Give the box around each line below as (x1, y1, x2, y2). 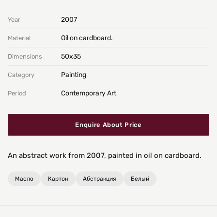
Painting (61, 70, 86, 79)
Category (8, 71, 34, 78)
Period (8, 89, 26, 97)
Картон (48, 175, 68, 182)
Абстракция (83, 175, 116, 182)
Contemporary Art (61, 89, 116, 97)
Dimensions (8, 52, 42, 60)
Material (8, 34, 31, 42)
